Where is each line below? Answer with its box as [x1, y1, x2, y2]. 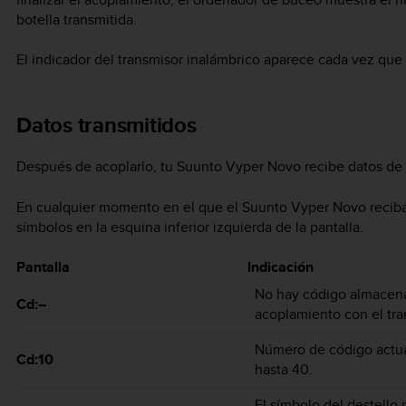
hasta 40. [255, 359, 313, 381]
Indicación [247, 256, 314, 278]
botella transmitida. [16, 8, 137, 30]
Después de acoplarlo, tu [16, 156, 177, 178]
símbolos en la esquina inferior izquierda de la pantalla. [16, 216, 363, 237]
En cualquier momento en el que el [16, 196, 242, 217]
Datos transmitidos [16, 109, 197, 141]
